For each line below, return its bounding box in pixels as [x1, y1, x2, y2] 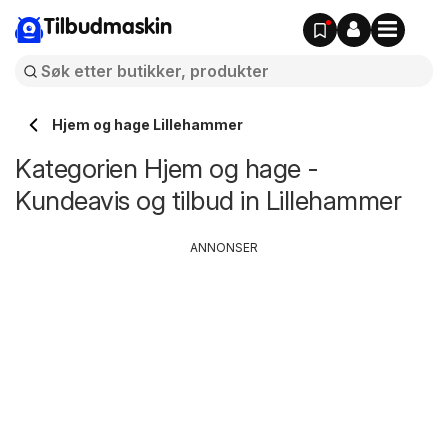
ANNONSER [190, 240, 258, 255]
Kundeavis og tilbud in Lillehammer [15, 185, 401, 216]
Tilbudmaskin [44, 17, 172, 39]
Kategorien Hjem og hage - [15, 153, 319, 184]
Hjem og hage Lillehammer [52, 116, 243, 133]
